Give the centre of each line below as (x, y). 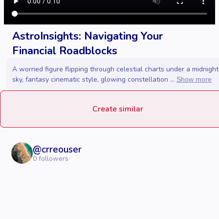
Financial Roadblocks (65, 51)
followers (53, 158)
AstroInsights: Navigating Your (88, 36)
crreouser (62, 149)
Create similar (118, 109)
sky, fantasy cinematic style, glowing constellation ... (93, 80)
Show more (194, 79)
